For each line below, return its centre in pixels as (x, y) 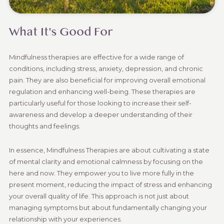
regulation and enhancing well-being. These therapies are (102, 92)
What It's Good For (60, 33)
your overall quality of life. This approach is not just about (99, 196)
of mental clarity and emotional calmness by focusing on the (106, 162)
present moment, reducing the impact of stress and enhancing (110, 185)
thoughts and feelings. (44, 126)
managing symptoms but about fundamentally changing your (108, 208)
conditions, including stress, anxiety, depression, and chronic (106, 69)
